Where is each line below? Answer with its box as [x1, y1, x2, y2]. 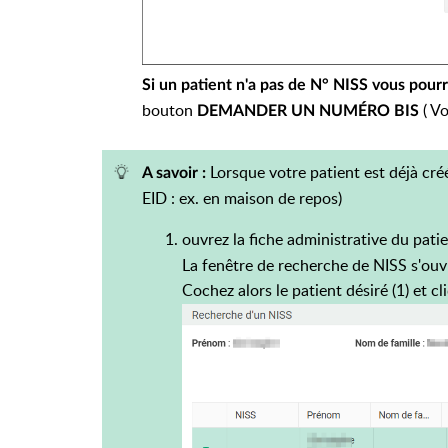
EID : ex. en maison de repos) [142, 187, 342, 210]
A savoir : [142, 165, 210, 182]
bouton [142, 99, 197, 122]
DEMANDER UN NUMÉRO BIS [197, 103, 419, 120]
